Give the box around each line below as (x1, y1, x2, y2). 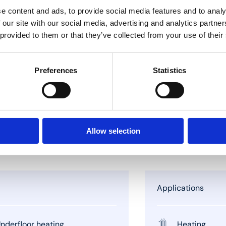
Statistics (153, 66, 186, 75)
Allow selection (86, 126, 140, 135)
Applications (156, 183, 204, 193)
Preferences (34, 66, 78, 75)
